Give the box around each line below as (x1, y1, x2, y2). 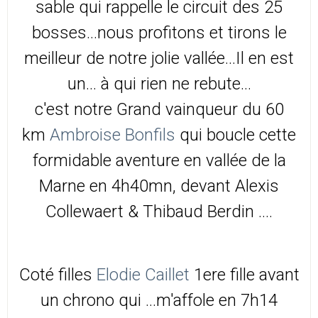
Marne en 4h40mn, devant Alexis (39, 176, 279, 197)
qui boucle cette (175, 125, 296, 146)
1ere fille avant (189, 265, 300, 285)
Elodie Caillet (96, 265, 190, 285)
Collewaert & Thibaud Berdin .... (45, 202, 273, 222)
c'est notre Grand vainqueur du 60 (34, 99, 284, 120)
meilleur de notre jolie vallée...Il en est (24, 48, 294, 69)
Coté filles (18, 265, 97, 285)
